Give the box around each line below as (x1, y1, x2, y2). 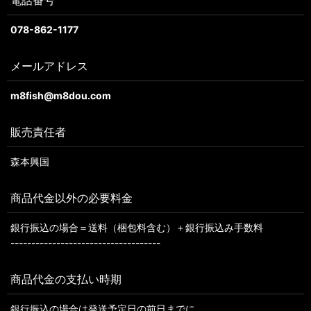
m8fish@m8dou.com (10, 90, 111, 101)
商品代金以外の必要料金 (10, 191, 133, 205)
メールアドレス (10, 59, 88, 73)
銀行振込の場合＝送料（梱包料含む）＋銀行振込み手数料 (10, 221, 263, 233)
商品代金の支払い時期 (10, 272, 121, 286)
